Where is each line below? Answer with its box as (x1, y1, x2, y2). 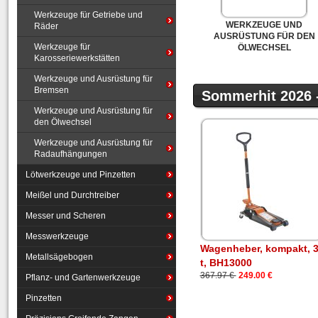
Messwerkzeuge (26, 231, 89, 241)
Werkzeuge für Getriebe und (34, 10, 143, 20)
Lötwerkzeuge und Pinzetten (26, 170, 136, 180)
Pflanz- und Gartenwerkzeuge (26, 273, 141, 283)
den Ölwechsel (34, 117, 92, 127)
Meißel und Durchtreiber (26, 190, 119, 200)
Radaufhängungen (34, 149, 107, 159)
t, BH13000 (199, 257, 252, 268)
